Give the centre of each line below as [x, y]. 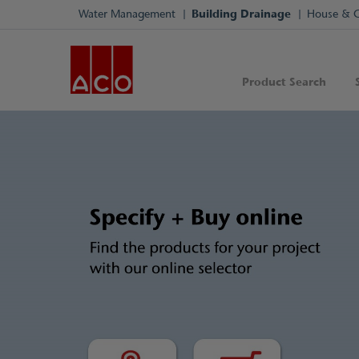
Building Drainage [241, 14]
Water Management [127, 14]
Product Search [284, 82]
